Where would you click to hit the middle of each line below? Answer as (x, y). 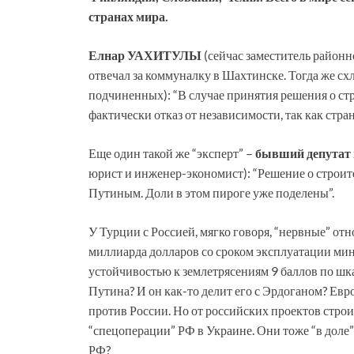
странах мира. (128, 16)
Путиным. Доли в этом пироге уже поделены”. (211, 192)
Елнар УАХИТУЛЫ (146, 55)
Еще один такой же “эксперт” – (172, 153)
